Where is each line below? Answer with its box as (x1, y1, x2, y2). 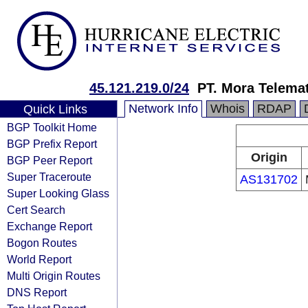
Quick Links (23, 102, 87, 116)
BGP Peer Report (7, 154, 92, 166)
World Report (7, 253, 71, 265)
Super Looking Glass (7, 187, 109, 199)
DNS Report (7, 286, 67, 298)
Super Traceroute (7, 170, 91, 183)
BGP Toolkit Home (7, 121, 97, 133)
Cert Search (7, 203, 65, 216)
